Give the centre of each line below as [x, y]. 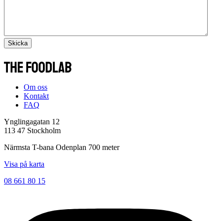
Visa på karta [24, 164]
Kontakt [36, 96]
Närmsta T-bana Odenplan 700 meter [62, 147]
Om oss [36, 87]
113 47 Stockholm [32, 130]
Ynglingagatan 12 [32, 121]
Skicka [18, 43]
